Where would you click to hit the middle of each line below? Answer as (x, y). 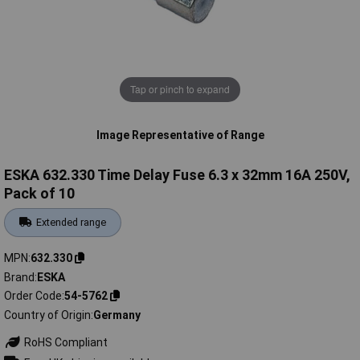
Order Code (33, 296)
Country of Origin (47, 315)
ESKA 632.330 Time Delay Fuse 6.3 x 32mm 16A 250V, (177, 175)
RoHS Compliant (64, 342)
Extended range (72, 223)
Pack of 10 (39, 194)
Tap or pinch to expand (180, 89)
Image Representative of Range (180, 135)
